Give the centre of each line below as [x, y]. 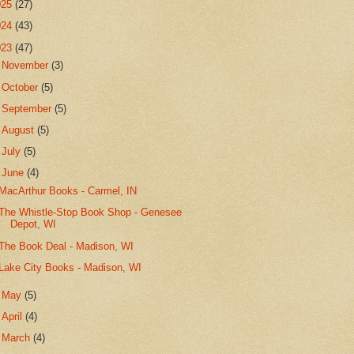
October [22, 87]
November [27, 66]
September [28, 108]
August [20, 130]
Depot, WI [34, 224]
